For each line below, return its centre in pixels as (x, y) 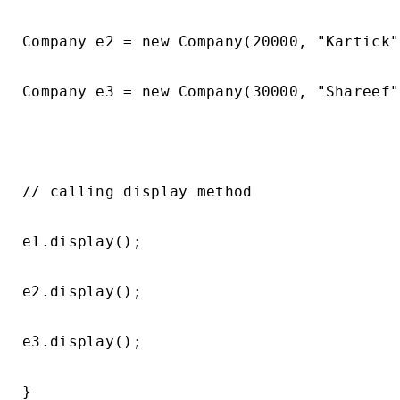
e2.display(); (82, 292)
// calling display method (137, 192)
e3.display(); (82, 342)
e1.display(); (82, 242)
